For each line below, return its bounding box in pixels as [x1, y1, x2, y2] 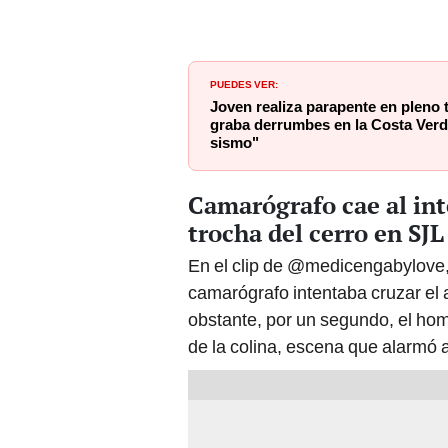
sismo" [210, 133, 259, 152]
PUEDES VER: [210, 74, 278, 91]
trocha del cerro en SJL [188, 216, 444, 249]
